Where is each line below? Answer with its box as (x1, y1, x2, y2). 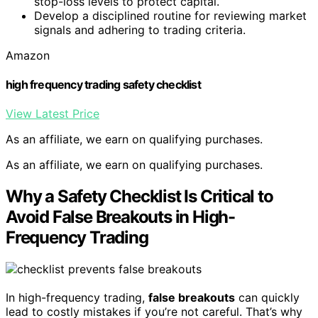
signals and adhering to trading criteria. (34, 22, 246, 37)
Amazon (6, 48, 50, 62)
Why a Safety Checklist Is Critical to (6, 186, 273, 207)
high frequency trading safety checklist (6, 77, 201, 92)
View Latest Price (6, 106, 99, 121)
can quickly (235, 290, 300, 305)
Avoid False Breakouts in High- (6, 207, 235, 228)
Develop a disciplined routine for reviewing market (34, 8, 307, 23)
